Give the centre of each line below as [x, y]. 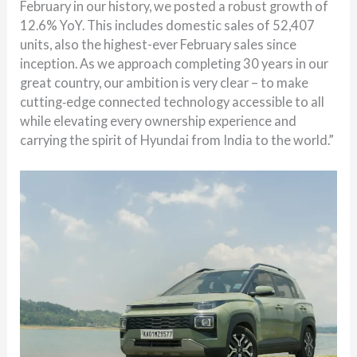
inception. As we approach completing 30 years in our [175, 63]
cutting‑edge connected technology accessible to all [173, 101]
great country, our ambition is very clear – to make [165, 82]
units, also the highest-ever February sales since [159, 44]
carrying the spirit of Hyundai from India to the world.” [177, 139]
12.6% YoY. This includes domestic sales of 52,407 [168, 25]
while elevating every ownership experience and [159, 120]
